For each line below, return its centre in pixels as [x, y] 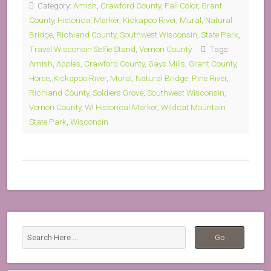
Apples [68, 64]
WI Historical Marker [121, 107]
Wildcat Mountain [193, 107]
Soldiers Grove [118, 93]
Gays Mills [167, 64]
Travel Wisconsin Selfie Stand [82, 49]
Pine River [209, 78]
